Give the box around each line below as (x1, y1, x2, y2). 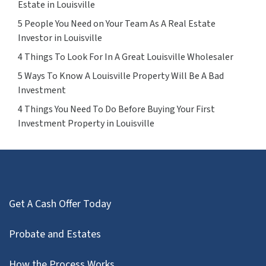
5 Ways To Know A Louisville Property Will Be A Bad (18, 69, 224, 83)
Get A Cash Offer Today (9, 197, 111, 211)
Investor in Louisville (18, 31, 102, 45)
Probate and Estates (9, 227, 101, 242)
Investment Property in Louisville (18, 116, 154, 130)
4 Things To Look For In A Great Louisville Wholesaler (18, 50, 233, 64)
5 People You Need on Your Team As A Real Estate (18, 17, 216, 30)
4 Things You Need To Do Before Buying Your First (18, 102, 215, 116)
